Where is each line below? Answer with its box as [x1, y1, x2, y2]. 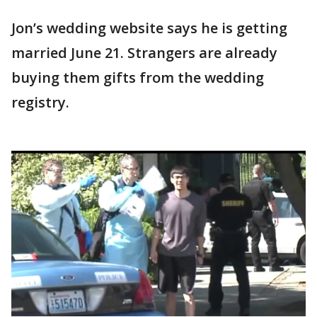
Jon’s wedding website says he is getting [11, 18, 287, 38]
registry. [11, 93, 69, 113]
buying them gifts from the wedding [11, 68, 264, 88]
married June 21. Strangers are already [11, 43, 277, 63]
